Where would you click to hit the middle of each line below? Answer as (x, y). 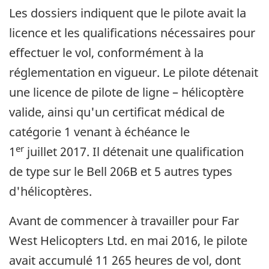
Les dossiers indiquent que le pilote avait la (128, 13)
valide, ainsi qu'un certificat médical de (117, 112)
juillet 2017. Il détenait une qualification (134, 152)
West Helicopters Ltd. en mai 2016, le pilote (128, 241)
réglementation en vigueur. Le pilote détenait (134, 73)
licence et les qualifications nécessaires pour (132, 33)
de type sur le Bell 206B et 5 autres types (121, 172)
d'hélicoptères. (50, 192)
